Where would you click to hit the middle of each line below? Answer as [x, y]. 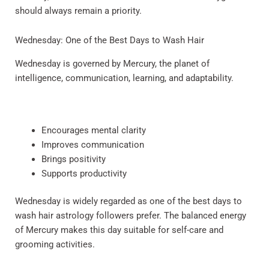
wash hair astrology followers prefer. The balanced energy [131, 216]
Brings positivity [73, 159]
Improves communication [92, 145]
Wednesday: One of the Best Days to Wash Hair [110, 41]
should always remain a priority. [78, 11]
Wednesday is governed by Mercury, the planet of [112, 63]
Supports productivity [84, 174]
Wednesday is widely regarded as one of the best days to [128, 201]
